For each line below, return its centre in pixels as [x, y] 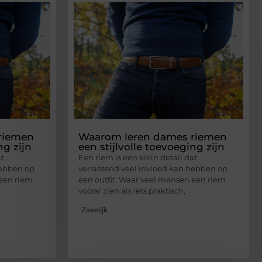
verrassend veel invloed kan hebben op [153, 168]
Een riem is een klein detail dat [138, 157]
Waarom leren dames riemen [153, 137]
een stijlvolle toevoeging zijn [151, 146]
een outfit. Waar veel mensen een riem [152, 179]
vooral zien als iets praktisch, [132, 190]
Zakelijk [94, 210]
